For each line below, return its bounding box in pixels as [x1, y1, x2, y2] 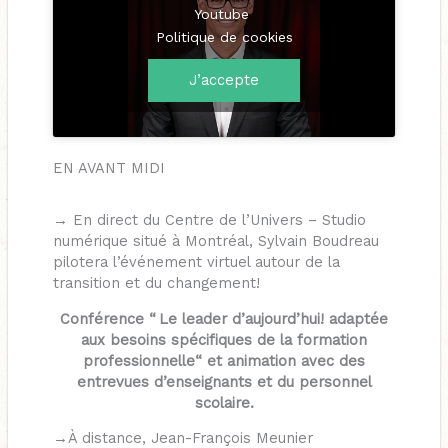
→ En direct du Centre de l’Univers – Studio [52, 211, 366, 230]
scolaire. [194, 393, 254, 412]
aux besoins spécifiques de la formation [81, 330, 367, 349]
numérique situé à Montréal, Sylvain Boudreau [52, 232, 379, 251]
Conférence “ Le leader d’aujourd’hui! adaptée [60, 309, 388, 328]
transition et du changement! [52, 274, 260, 293]
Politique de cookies [155, 28, 293, 45]
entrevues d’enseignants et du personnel [76, 372, 372, 391]
